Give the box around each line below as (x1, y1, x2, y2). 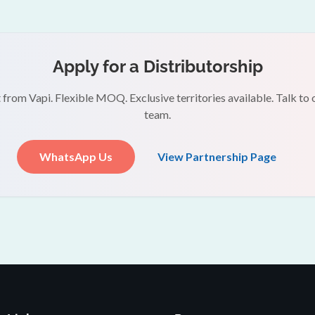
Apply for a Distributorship (52, 56, 263, 77)
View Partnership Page (157, 150, 276, 163)
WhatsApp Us (39, 150, 112, 163)
